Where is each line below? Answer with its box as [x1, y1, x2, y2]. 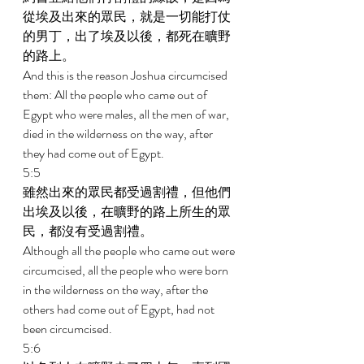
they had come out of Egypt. [23, 144, 167, 162]
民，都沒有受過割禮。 [23, 222, 155, 240]
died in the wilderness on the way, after [23, 124, 215, 143]
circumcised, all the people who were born [23, 261, 231, 279]
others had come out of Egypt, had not [23, 300, 217, 318]
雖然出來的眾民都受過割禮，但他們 [23, 183, 231, 201]
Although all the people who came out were [23, 241, 237, 260]
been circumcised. [23, 319, 115, 338]
